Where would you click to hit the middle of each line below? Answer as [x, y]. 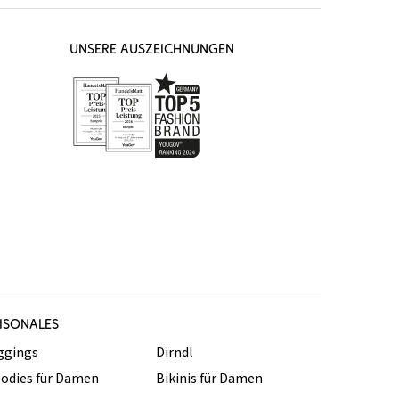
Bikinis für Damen [210, 379]
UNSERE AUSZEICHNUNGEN [152, 49]
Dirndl [175, 353]
